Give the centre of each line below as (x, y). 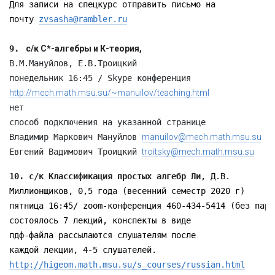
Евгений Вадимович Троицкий (76, 152)
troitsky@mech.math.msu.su (198, 152)
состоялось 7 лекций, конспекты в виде (100, 220)
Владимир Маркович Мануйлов (76, 137)
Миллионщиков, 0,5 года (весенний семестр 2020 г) (127, 191)
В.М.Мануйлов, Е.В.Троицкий (73, 63)
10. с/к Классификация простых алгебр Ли (105, 176)
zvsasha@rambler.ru (83, 19)
